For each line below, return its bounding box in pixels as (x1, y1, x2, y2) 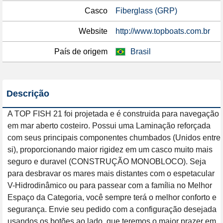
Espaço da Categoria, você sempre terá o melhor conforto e (7, 193, 217, 202)
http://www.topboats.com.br (115, 27, 210, 35)
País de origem (54, 47, 108, 56)
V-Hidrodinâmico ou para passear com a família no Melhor (7, 181, 212, 190)
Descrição (6, 88, 49, 99)
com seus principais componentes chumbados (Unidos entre (7, 133, 221, 142)
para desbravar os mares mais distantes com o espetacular (7, 169, 215, 178)
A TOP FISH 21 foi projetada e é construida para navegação (7, 110, 219, 118)
